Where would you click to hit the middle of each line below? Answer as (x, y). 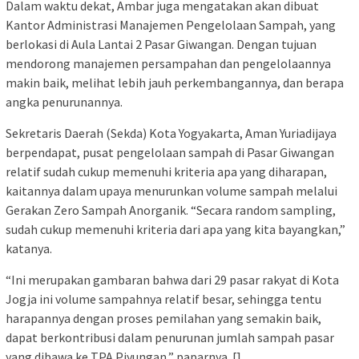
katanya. (29, 248)
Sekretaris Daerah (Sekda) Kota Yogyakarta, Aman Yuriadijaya (171, 133)
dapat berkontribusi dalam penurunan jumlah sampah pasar (170, 337)
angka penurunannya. (64, 101)
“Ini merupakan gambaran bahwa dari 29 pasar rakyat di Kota (172, 279)
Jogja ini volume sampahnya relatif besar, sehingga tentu (163, 298)
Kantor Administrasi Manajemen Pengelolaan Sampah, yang (171, 24)
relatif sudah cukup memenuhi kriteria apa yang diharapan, (166, 171)
